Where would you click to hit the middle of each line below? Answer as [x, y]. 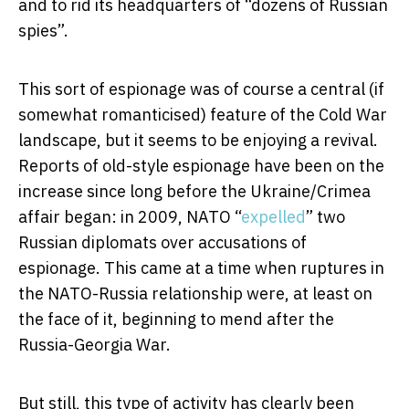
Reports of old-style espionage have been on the [201, 165]
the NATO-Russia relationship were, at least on [195, 293]
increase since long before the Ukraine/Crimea [194, 191]
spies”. [43, 30]
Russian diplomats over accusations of [163, 242]
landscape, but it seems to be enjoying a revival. [198, 140]
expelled [273, 216]
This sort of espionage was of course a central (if [201, 89]
